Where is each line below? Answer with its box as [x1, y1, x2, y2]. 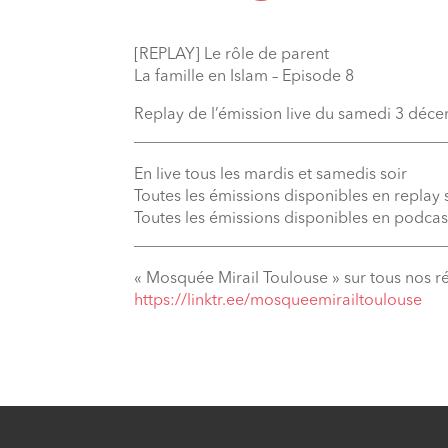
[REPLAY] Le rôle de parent [134, 47, 330, 63]
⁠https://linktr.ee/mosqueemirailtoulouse [134, 293, 423, 309]
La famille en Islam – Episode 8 [134, 69, 355, 85]
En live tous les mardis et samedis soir [134, 167, 408, 183]
